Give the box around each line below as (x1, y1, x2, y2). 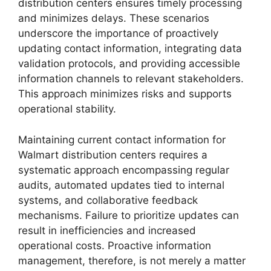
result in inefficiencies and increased (18, 224, 196, 237)
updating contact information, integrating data (18, 42, 242, 55)
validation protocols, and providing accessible (18, 57, 240, 70)
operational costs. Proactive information (18, 239, 211, 252)
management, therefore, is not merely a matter (18, 254, 246, 267)
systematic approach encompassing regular (18, 163, 229, 176)
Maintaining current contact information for (18, 133, 226, 146)
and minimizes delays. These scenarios (18, 12, 209, 25)
